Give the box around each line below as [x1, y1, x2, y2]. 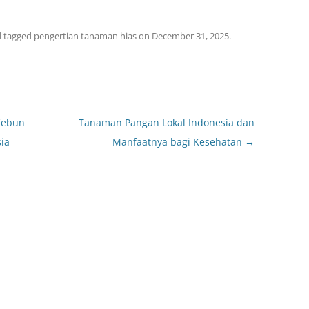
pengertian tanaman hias [34, 30, 137, 42]
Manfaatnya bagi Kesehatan [112, 135, 245, 148]
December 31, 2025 [152, 30, 229, 42]
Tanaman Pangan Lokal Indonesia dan [78, 116, 255, 129]
